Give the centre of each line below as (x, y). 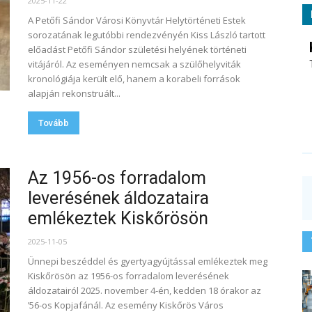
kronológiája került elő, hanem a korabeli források (134, 79)
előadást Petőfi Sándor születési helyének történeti (137, 49)
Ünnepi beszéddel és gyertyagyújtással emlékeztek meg (148, 261)
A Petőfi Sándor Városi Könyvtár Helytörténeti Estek (137, 20)
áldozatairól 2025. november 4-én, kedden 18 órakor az (145, 290)
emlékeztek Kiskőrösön (118, 218)
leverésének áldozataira (118, 198)
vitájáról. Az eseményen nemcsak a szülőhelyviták (134, 64)
